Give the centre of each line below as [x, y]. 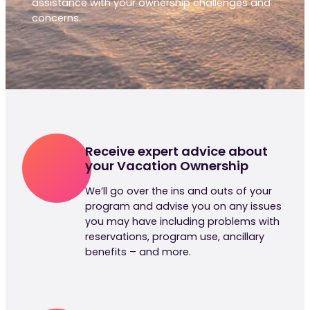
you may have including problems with [183, 222]
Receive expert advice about [177, 152]
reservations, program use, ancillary [175, 237]
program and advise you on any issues [184, 207]
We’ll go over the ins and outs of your [179, 191]
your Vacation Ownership [167, 166]
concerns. [57, 18]
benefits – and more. [138, 252]
